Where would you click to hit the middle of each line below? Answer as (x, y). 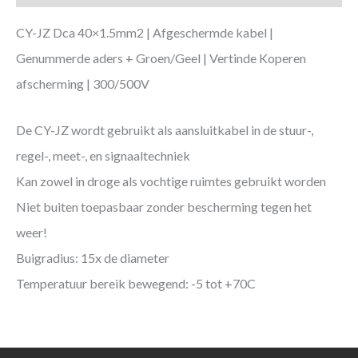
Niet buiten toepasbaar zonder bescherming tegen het (164, 206)
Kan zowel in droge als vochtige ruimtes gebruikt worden (171, 181)
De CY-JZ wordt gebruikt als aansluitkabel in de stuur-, (165, 129)
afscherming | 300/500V (83, 84)
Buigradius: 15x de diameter (93, 257)
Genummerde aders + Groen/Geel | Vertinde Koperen (161, 58)
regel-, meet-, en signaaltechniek (103, 155)
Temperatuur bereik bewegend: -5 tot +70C (136, 283)
